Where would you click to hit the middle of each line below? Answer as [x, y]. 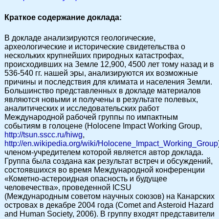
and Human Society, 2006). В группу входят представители [109, 214]
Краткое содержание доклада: [63, 17]
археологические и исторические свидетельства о [95, 47]
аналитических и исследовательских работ [82, 108]
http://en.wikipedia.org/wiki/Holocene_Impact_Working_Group [111, 143]
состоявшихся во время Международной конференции [105, 170]
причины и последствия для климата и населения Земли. [108, 82]
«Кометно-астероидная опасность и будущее [86, 179]
